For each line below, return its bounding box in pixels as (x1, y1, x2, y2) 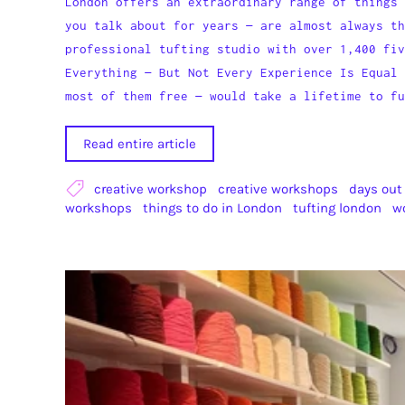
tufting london (293, 200, 381, 216)
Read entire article (83, 136, 196, 152)
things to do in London (143, 200, 282, 216)
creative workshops (218, 180, 338, 197)
